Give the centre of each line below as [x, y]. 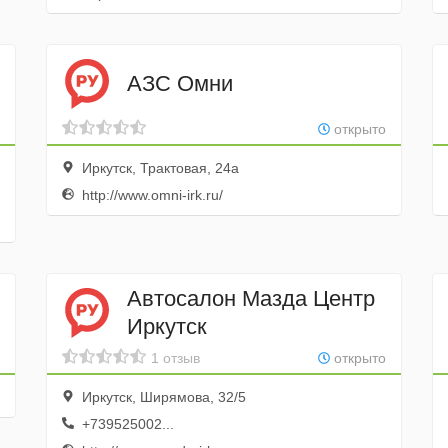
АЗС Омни [179, 83]
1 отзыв [175, 358]
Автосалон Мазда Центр [250, 298]
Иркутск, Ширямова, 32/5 [161, 397]
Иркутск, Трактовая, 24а [158, 168]
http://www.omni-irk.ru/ [150, 195]
